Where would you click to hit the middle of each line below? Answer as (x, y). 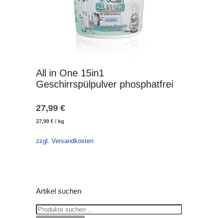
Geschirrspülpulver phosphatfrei (105, 84)
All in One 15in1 (70, 73)
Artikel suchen (59, 191)
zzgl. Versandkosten (65, 141)
